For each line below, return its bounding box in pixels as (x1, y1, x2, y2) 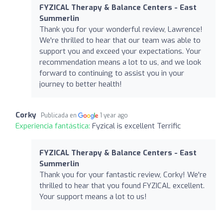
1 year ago (100, 111, 128, 119)
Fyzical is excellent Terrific (92, 120, 181, 131)
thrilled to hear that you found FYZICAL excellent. (39, 180, 205, 191)
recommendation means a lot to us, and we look (39, 57, 201, 67)
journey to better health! (39, 79, 122, 89)
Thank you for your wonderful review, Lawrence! (39, 24, 203, 34)
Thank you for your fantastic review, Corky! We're (39, 169, 207, 180)
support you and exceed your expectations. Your (39, 46, 201, 56)
